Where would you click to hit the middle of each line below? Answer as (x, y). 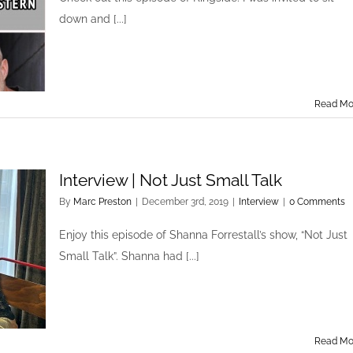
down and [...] (93, 19)
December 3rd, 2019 (185, 202)
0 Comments (317, 202)
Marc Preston (102, 202)
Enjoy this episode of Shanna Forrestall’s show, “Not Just (203, 235)
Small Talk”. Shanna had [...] (129, 256)
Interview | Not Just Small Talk (171, 180)
